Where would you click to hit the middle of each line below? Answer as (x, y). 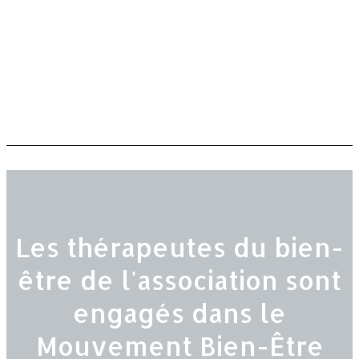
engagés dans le (179, 313)
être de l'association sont (179, 280)
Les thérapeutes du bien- (179, 247)
